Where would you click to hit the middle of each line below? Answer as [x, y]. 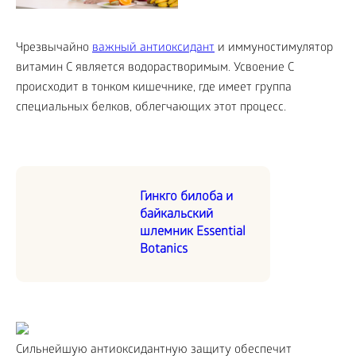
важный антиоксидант [153, 49]
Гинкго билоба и [186, 198]
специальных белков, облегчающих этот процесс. [151, 108]
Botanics [164, 250]
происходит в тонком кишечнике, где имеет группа [154, 89]
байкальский [176, 215]
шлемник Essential [193, 233]
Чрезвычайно [54, 49]
